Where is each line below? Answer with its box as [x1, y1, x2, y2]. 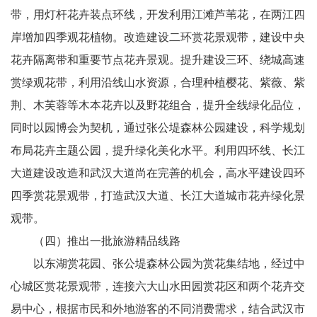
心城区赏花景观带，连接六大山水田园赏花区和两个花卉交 [11, 280, 305, 292]
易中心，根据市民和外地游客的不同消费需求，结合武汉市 [11, 303, 305, 315]
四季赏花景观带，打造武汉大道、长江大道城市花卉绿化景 [11, 190, 305, 202]
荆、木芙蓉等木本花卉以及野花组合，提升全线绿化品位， [11, 99, 305, 111]
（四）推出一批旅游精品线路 [11, 235, 186, 247]
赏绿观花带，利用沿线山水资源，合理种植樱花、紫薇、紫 [11, 76, 305, 88]
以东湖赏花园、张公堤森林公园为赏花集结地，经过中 [11, 258, 305, 270]
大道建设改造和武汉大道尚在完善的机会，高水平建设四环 [11, 167, 305, 179]
